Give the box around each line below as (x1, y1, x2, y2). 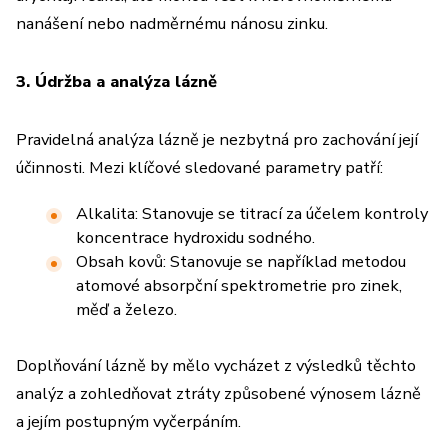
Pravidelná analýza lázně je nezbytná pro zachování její (16, 128, 418, 151)
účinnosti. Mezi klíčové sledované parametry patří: (16, 156, 383, 179)
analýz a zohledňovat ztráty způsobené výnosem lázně (16, 382, 421, 405)
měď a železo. (76, 298, 177, 321)
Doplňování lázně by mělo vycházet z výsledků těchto (16, 354, 416, 377)
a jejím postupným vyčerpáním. (16, 410, 241, 433)
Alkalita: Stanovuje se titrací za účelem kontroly (76, 202, 428, 225)
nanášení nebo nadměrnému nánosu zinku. (16, 12, 328, 35)
